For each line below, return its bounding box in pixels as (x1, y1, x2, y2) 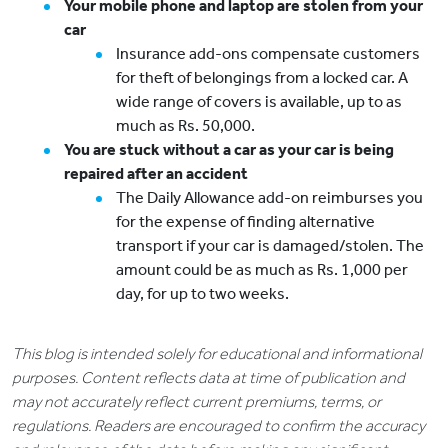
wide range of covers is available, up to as (116, 92, 402, 112)
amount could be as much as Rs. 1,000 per (116, 260, 408, 280)
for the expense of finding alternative (116, 212, 375, 232)
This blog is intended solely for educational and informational (12, 344, 422, 364)
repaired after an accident (64, 164, 248, 184)
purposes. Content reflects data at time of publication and (12, 368, 405, 388)
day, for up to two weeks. (116, 284, 289, 304)
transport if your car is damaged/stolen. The (116, 236, 424, 256)
